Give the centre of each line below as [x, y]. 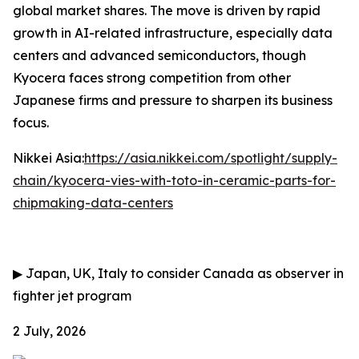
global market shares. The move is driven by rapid [167, 10]
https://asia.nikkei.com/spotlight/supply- [211, 158]
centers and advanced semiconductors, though [159, 55]
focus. [31, 123]
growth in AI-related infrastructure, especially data [173, 33]
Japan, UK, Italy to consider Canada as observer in [183, 273]
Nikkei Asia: [48, 158]
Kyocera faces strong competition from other [152, 78]
